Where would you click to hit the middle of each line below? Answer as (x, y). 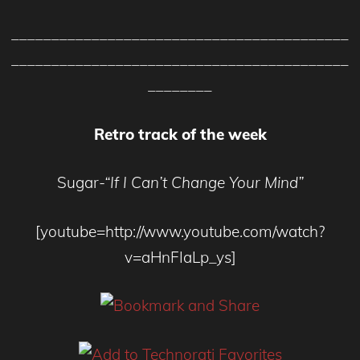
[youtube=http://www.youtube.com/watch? (180, 231)
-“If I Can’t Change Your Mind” (201, 183)
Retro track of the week (180, 134)
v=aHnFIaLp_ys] (180, 257)
